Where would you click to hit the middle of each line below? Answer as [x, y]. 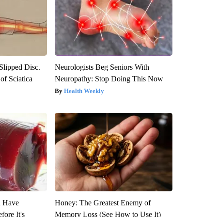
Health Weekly [84, 91]
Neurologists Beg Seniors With [102, 67]
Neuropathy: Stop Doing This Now [109, 79]
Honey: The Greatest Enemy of [102, 203]
